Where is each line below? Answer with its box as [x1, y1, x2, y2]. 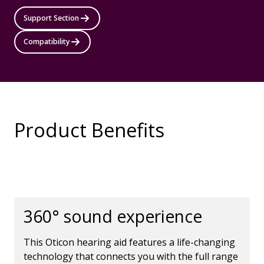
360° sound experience [24, 205, 202, 227]
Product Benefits [14, 117, 164, 143]
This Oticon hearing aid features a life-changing [24, 236, 235, 249]
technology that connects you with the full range [24, 250, 238, 263]
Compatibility [24, 37, 70, 47]
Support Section [24, 13, 79, 23]
